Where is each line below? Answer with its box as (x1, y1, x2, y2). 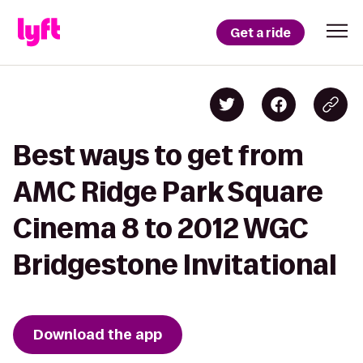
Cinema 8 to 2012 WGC (13, 213, 309, 243)
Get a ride (230, 23, 291, 41)
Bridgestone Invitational (13, 250, 336, 280)
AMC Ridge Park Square (13, 177, 323, 207)
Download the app (33, 325, 162, 344)
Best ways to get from (13, 140, 304, 170)
